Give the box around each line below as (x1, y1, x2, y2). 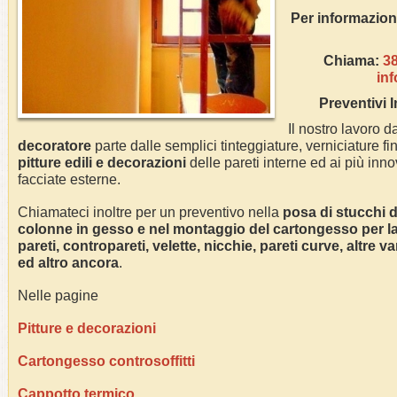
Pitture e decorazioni (18, 321, 156, 336)
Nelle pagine (18, 288, 98, 303)
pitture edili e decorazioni (18, 155, 186, 170)
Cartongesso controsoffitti (18, 354, 195, 369)
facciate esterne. (18, 172, 121, 187)
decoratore (18, 138, 91, 153)
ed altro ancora (18, 255, 119, 270)
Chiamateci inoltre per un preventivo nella (18, 205, 283, 220)
